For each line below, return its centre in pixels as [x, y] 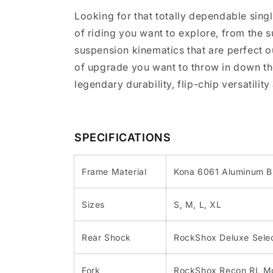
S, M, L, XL [198, 205]
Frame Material [114, 172]
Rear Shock [106, 238]
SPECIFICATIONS [123, 138]
